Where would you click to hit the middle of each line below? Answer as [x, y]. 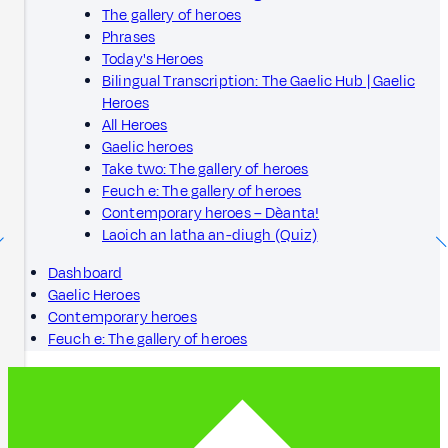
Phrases [129, 37]
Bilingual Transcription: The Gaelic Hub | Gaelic [258, 81]
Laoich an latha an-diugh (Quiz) [210, 235]
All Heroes [135, 125]
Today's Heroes [153, 59]
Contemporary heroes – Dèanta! [211, 213]
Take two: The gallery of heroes [205, 169]
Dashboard [85, 273]
